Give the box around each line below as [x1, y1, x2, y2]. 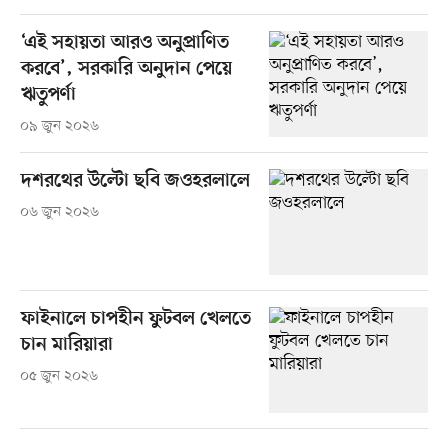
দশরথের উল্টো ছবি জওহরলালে [20, 169, 250, 193]
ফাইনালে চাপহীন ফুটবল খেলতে [20, 307, 251, 331]
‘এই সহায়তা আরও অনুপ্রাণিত [20, 31, 229, 55]
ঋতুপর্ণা [20, 83, 76, 107]
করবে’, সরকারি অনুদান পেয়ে [20, 57, 232, 81]
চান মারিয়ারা [20, 333, 113, 357]
